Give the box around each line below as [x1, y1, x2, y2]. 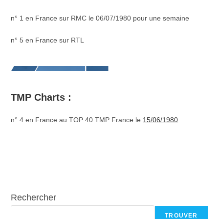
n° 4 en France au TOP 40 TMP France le [11, 116, 143, 124]
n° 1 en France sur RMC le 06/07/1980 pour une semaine [11, 14, 190, 22]
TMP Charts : [11, 92, 72, 103]
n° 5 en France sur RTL [11, 36, 85, 44]
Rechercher [11, 193, 57, 202]
